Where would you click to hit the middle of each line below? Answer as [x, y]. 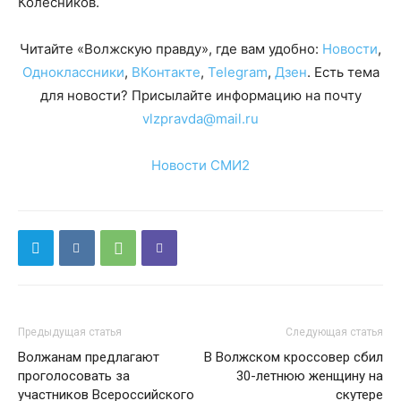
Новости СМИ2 [200, 165]
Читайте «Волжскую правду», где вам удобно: [171, 48]
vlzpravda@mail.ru [200, 118]
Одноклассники [73, 72]
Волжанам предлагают [89, 357]
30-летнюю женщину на [310, 375]
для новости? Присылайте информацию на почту [200, 95]
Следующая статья [334, 332]
